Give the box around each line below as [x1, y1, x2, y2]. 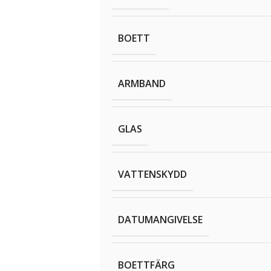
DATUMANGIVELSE [117, 213, 203, 227]
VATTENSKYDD [117, 168, 187, 181]
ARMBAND [117, 77, 166, 91]
